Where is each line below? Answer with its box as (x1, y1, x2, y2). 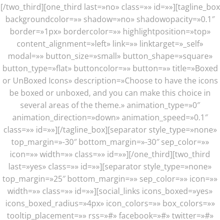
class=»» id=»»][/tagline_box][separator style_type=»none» (3, 124, 217, 135)
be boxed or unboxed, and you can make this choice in (9, 87, 211, 98)
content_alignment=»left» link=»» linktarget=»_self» (17, 38, 203, 49)
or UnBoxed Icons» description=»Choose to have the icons (2, 75, 218, 86)
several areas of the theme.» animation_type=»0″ (20, 100, 200, 110)
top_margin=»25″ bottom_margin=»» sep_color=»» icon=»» (2, 173, 218, 184)
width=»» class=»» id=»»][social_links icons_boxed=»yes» (7, 186, 213, 196)
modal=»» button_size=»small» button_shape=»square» (7, 51, 213, 61)
